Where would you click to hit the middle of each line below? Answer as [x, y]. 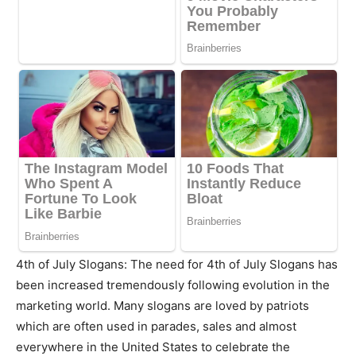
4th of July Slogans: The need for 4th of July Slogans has [177, 265]
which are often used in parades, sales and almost [156, 327]
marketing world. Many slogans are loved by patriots [163, 306]
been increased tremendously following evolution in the [173, 285]
